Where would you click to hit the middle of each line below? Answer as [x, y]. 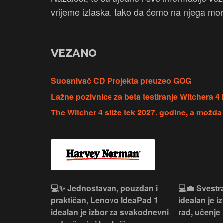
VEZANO [74, 53]
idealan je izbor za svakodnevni [110, 212]
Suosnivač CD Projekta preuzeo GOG [121, 81]
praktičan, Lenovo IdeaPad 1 [105, 200]
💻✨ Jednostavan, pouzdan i [104, 188]
